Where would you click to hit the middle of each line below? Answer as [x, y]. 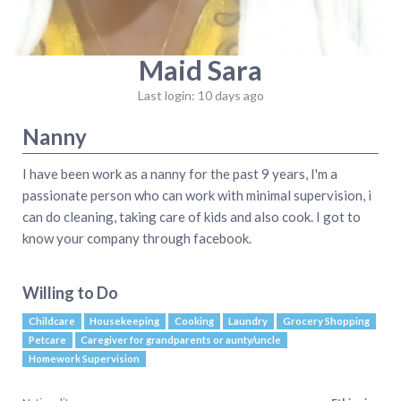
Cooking [194, 320]
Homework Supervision [84, 358]
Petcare [47, 339]
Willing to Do [70, 292]
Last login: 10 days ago [200, 95]
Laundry [248, 320]
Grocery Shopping [326, 320]
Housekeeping [125, 320]
